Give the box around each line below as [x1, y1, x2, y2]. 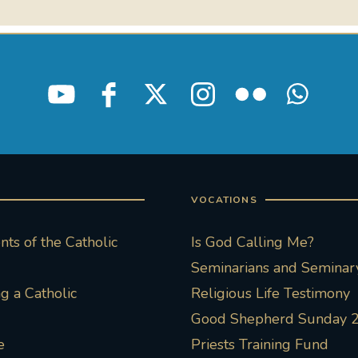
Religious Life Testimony [191, 284, 350, 304]
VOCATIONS [191, 193, 257, 207]
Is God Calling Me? [191, 233, 314, 253]
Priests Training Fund [191, 335, 328, 355]
